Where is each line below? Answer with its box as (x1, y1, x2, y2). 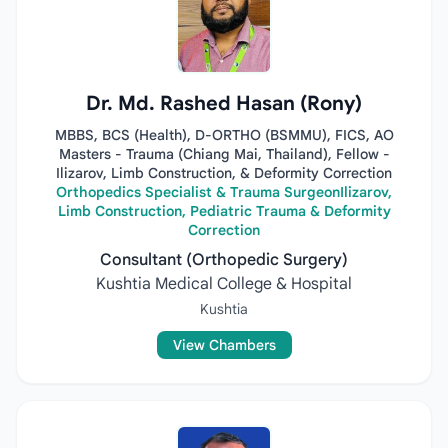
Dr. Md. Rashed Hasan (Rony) (86, 91, 362, 116)
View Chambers (172, 336, 276, 354)
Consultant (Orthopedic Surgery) (100, 250, 348, 270)
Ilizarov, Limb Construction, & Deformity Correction (56, 164, 392, 182)
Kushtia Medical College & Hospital (96, 274, 352, 294)
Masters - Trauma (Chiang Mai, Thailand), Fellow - (58, 145, 390, 163)
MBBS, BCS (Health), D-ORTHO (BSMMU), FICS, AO (54, 126, 394, 144)
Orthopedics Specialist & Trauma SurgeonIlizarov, (56, 183, 392, 201)
